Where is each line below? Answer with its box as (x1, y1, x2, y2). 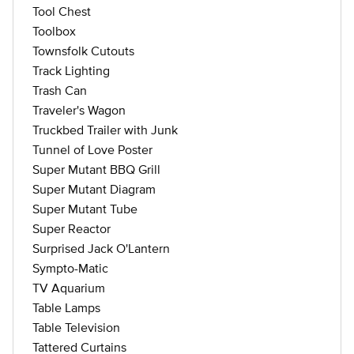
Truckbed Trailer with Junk (32, 122, 178, 137)
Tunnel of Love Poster (32, 142, 153, 156)
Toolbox (32, 24, 76, 38)
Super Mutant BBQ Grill (32, 162, 160, 176)
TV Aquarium (32, 281, 105, 295)
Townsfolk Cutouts (32, 43, 134, 58)
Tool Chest (32, 4, 91, 18)
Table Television (32, 320, 120, 334)
